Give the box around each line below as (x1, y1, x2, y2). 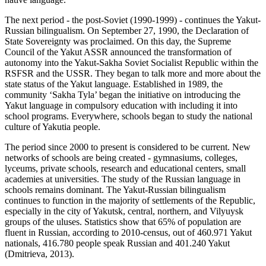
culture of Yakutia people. (5, 122, 100, 132)
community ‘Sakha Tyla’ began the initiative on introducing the (5, 90, 240, 100)
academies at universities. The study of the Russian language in (5, 174, 240, 185)
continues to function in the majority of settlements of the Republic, (5, 195, 255, 206)
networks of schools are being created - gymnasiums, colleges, (5, 153, 237, 163)
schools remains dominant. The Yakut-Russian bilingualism (5, 185, 226, 195)
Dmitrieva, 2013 (8, 249, 69, 259)
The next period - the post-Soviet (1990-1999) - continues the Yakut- (5, 15, 261, 26)
